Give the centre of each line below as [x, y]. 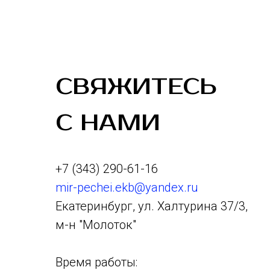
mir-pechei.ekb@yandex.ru [127, 188]
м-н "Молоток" [96, 225]
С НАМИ [108, 124]
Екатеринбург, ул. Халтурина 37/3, [152, 206]
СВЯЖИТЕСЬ [136, 87]
